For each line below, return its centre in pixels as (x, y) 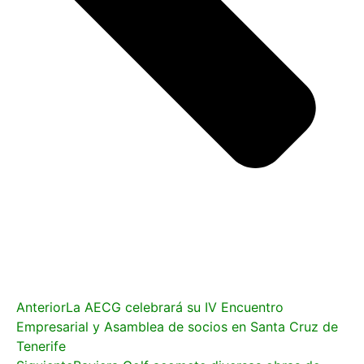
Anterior (41, 307)
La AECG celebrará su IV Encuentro (175, 307)
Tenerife (41, 346)
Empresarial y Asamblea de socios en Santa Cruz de (177, 326)
